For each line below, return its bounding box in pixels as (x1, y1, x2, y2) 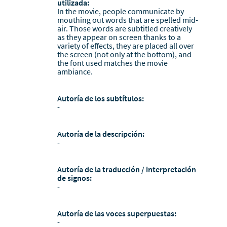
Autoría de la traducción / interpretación (57, 164, 196, 175)
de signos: (57, 173, 92, 183)
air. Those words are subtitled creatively (57, 23, 192, 34)
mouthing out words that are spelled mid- (57, 15, 198, 25)
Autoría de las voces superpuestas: (57, 208, 176, 219)
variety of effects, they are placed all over (57, 41, 194, 51)
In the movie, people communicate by (57, 6, 184, 17)
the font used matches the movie (57, 58, 168, 68)
